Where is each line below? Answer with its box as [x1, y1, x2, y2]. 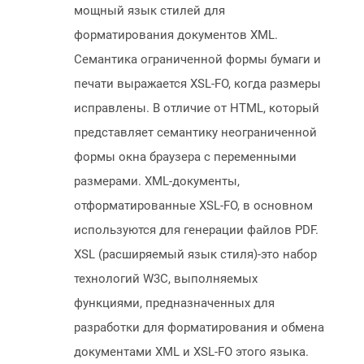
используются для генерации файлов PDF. [74, 223, 318, 238]
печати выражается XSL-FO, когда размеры [74, 76, 321, 92]
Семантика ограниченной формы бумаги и [74, 52, 321, 67]
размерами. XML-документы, [74, 174, 240, 189]
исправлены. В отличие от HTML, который [74, 101, 319, 116]
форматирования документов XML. [74, 28, 278, 43]
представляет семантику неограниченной [74, 125, 317, 141]
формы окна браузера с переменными [74, 149, 297, 165]
